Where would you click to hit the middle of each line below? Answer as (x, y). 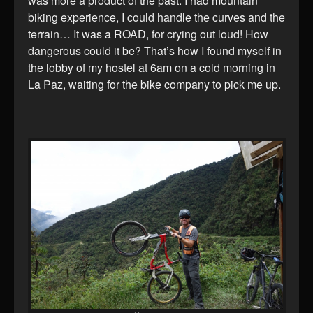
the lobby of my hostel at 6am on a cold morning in (152, 67)
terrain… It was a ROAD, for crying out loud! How (148, 34)
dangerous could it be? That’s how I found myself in (155, 50)
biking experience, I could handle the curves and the (156, 17)
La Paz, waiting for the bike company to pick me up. (154, 84)
